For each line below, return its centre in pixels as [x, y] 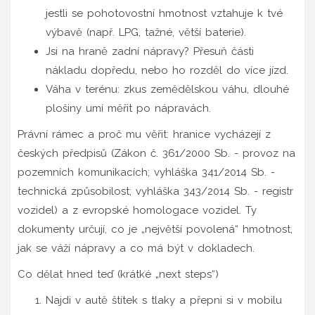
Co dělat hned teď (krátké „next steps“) [118, 274]
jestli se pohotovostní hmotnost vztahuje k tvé [164, 13]
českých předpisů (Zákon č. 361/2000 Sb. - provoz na [156, 153]
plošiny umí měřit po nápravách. [128, 108]
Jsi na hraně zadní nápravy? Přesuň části [150, 51]
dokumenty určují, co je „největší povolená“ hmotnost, [155, 229]
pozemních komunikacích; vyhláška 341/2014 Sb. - [146, 172]
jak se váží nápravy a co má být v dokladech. [136, 248]
